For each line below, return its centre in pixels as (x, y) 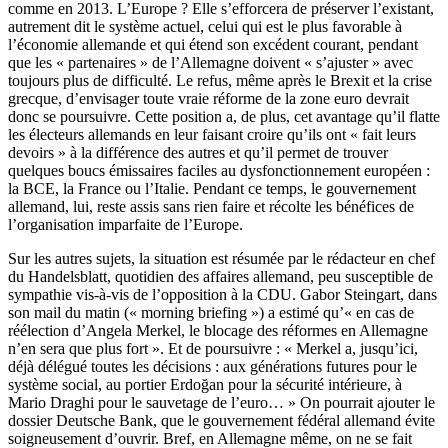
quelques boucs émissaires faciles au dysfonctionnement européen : (219, 171)
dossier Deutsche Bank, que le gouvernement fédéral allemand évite (221, 421)
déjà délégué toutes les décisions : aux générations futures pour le (212, 367)
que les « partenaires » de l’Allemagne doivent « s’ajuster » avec (210, 63)
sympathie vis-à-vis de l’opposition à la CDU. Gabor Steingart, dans (222, 295)
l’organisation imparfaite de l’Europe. (125, 225)
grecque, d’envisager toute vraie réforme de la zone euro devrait (208, 99)
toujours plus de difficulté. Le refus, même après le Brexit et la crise (220, 81)
